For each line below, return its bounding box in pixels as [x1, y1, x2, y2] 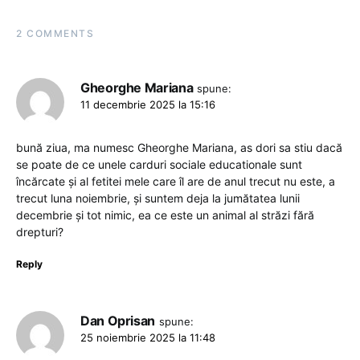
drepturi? [16, 224, 63, 239]
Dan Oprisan [80, 312, 156, 329]
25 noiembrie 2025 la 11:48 [80, 330, 215, 344]
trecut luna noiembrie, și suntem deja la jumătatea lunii [16, 190, 300, 205]
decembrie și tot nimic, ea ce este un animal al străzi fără [16, 207, 314, 222]
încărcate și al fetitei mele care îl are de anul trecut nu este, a [16, 174, 335, 188]
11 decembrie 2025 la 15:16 [80, 97, 215, 111]
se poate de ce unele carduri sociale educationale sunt [16, 157, 302, 171]
